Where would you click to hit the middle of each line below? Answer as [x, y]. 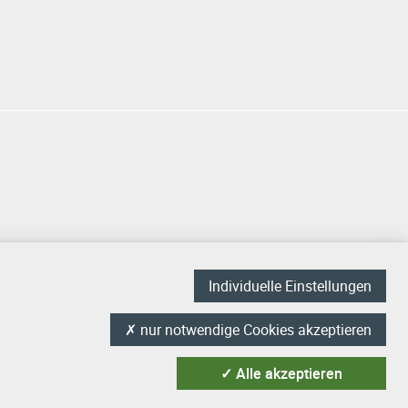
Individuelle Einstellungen [290, 286]
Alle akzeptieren [287, 373]
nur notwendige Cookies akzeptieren [254, 329]
